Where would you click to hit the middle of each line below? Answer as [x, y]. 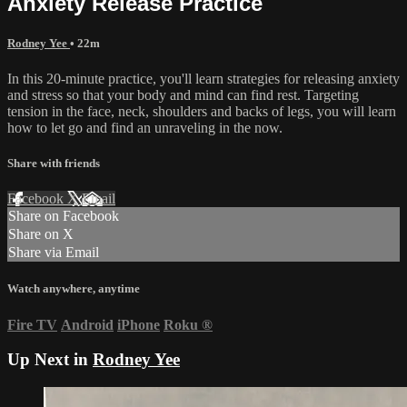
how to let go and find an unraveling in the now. [145, 127]
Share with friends [54, 164]
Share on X [41, 234]
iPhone [139, 324]
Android [87, 324]
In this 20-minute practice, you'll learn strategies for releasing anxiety [203, 78]
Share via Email [54, 253]
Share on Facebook [64, 216]
